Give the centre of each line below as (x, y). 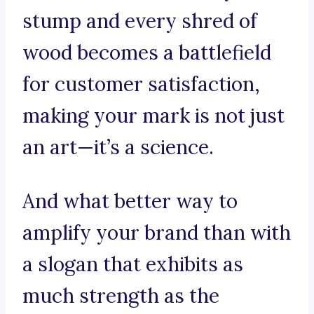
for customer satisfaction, (141, 84)
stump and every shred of (140, 21)
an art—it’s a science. (118, 148)
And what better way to (130, 202)
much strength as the (121, 296)
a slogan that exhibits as (133, 265)
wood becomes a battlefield (147, 53)
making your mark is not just (153, 116)
